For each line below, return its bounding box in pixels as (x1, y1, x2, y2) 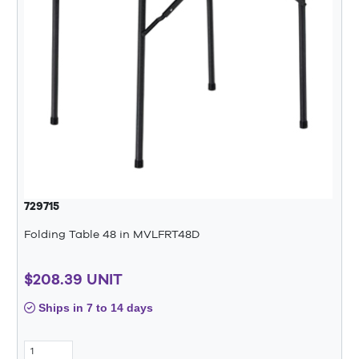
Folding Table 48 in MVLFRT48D (24, 228, 200, 240)
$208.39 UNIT (24, 269, 123, 288)
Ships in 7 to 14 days (35, 301, 153, 314)
